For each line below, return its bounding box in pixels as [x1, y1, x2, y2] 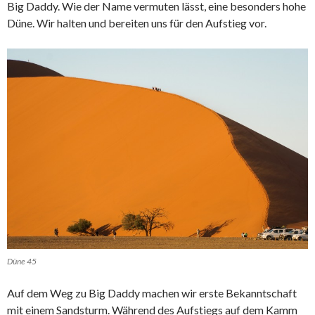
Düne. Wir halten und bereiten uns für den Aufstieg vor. [7, 15, 266, 30]
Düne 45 [7, 256, 37, 267]
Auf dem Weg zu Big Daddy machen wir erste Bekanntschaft [7, 286, 297, 300]
